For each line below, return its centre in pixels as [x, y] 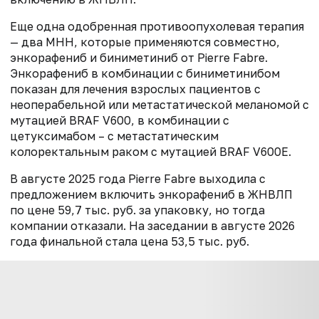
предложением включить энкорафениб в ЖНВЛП [151, 194]
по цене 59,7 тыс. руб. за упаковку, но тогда [137, 210]
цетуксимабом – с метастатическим [114, 136]
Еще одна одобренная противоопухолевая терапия [157, 26]
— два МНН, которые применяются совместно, [145, 42]
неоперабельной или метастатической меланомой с [159, 104]
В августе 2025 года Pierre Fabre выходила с [138, 178]
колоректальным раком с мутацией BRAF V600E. [151, 151]
